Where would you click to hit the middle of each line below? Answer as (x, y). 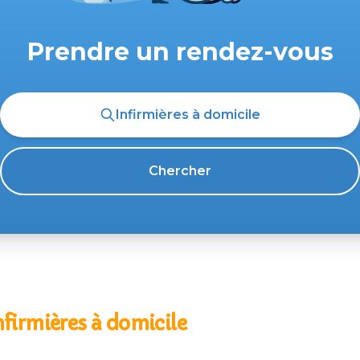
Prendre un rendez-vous (180, 52)
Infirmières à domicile (188, 115)
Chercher (180, 171)
